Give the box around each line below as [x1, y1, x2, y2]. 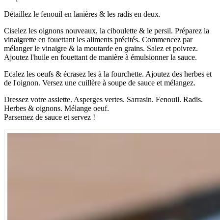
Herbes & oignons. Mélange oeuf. [4, 104, 109, 113]
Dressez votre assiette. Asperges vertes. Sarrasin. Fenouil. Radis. [4, 95, 203, 104]
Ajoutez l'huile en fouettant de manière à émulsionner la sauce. [4, 53, 197, 62]
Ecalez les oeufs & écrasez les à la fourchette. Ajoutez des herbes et [4, 70, 212, 79]
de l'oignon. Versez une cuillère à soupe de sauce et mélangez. [4, 79, 195, 87]
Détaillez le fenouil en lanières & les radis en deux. [4, 10, 161, 19]
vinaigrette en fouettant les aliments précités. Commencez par [4, 35, 192, 44]
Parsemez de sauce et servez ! [4, 113, 95, 122]
